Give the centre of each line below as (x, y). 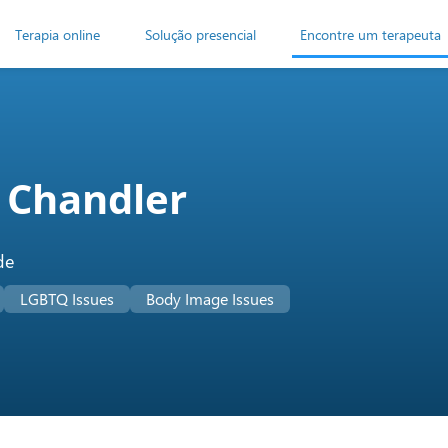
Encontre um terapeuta (371, 34)
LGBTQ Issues (67, 299)
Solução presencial (200, 34)
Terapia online (58, 34)
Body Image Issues (210, 299)
